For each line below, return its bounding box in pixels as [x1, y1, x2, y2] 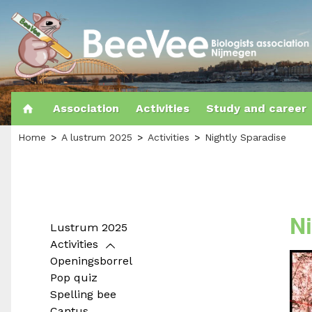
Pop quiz [50, 271, 97, 284]
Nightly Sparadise [205, 132, 286, 143]
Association [53, 102, 119, 115]
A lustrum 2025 [61, 132, 132, 143]
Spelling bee [50, 288, 116, 301]
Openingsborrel [50, 254, 132, 267]
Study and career [206, 102, 306, 115]
